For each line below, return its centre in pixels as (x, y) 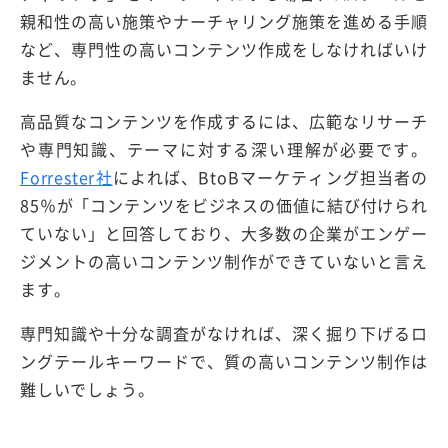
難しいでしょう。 (87, 389)
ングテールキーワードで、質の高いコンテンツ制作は (224, 361)
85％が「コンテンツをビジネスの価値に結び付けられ (224, 205)
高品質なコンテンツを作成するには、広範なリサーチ (224, 121)
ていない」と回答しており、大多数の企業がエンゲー (224, 233)
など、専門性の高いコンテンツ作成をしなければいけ (224, 49)
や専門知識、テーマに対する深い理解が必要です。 (224, 149)
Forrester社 (66, 177)
